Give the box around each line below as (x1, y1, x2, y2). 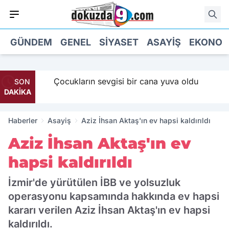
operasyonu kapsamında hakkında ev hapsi (8, 190, 219, 202)
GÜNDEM (10, 36, 52, 48)
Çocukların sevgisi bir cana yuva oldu (48, 76, 193, 86)
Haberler (8, 116, 37, 125)
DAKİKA (4, 87, 31, 96)
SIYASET (99, 36, 139, 48)
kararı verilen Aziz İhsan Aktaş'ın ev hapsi (8, 204, 210, 216)
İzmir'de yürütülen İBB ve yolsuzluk (8, 176, 180, 189)
